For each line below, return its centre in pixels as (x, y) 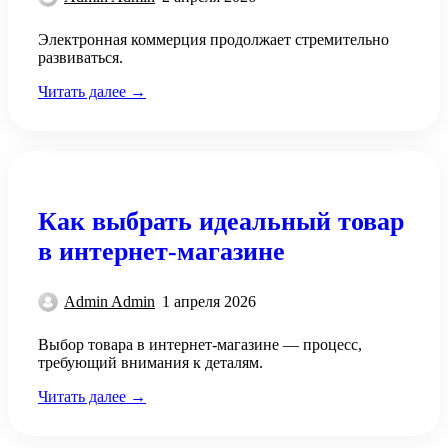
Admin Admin (109, 302)
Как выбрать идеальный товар (221, 221)
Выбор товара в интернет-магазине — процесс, (200, 345)
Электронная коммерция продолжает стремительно (213, 40)
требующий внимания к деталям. (150, 363)
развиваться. (80, 58)
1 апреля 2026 (209, 302)
